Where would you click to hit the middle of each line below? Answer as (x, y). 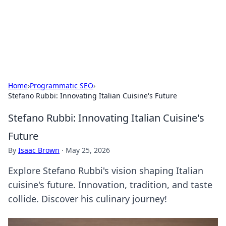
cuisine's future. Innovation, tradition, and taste (110, 185)
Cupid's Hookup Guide (71, 20)
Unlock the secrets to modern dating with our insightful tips (110, 33)
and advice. (27, 43)
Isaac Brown (39, 150)
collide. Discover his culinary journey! (88, 199)
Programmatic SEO (62, 86)
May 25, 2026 (88, 150)
